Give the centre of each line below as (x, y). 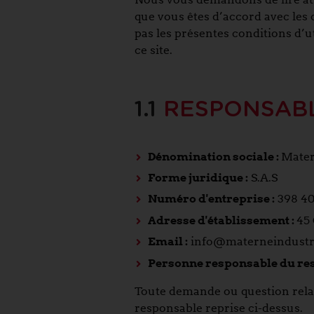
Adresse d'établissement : (223, 220)
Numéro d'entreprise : (212, 199)
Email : (168, 242)
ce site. (153, 50)
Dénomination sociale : (215, 156)
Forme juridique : (198, 177)
